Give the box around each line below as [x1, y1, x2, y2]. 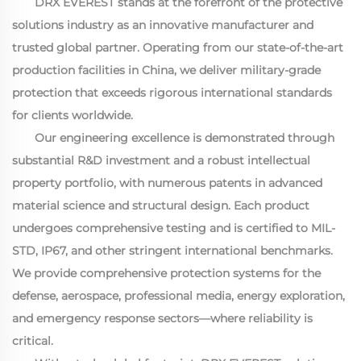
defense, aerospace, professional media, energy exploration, [12, 288, 345, 303]
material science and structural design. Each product [12, 197, 309, 213]
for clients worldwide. [12, 107, 133, 122]
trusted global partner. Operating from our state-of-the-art [12, 39, 343, 55]
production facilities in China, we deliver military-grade [12, 62, 321, 77]
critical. [12, 333, 53, 348]
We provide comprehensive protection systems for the [12, 265, 321, 280]
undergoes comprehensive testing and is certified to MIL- [12, 220, 335, 235]
